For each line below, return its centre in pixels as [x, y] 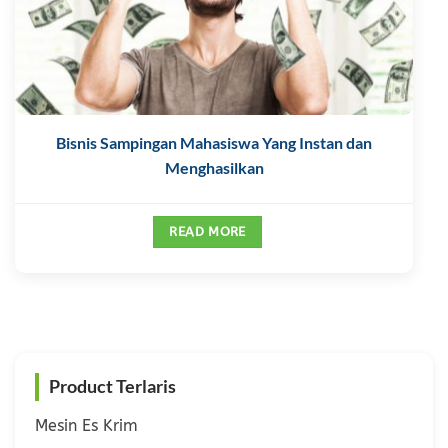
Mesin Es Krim [86, 425]
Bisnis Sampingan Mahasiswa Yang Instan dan [214, 143]
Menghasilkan [214, 168]
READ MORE [207, 232]
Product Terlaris [112, 386]
